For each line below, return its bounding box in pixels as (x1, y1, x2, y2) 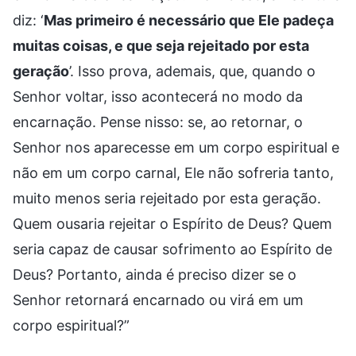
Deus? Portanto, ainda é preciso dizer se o (13, 265, 296, 283)
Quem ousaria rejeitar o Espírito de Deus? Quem (13, 215, 332, 232)
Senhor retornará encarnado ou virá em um (13, 291, 304, 308)
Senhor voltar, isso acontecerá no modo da (13, 87, 303, 105)
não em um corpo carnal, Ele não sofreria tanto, (13, 164, 334, 181)
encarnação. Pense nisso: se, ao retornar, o (13, 113, 303, 130)
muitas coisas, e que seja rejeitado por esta (13, 37, 309, 54)
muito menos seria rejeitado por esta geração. (13, 189, 321, 207)
